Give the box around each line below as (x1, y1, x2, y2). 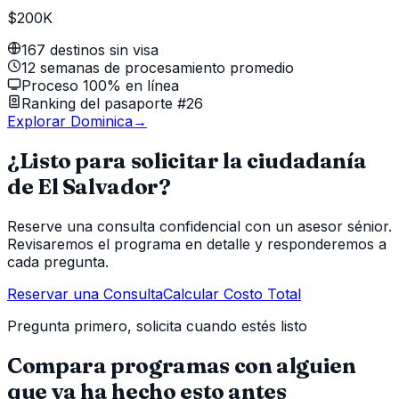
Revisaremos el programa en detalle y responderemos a (7, 234, 387, 253)
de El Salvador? (7, 173, 171, 199)
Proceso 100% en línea (21, 77, 179, 95)
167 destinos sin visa (21, 41, 159, 60)
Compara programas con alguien (7, 352, 356, 379)
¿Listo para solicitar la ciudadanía (7, 147, 367, 174)
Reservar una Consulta (7, 284, 163, 303)
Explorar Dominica (7, 112, 133, 131)
